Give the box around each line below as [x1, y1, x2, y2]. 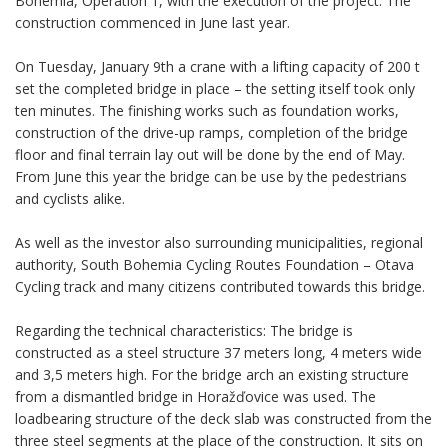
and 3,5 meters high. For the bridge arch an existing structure [15, 365, 409, 385]
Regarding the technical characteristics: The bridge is [15, 321, 353, 341]
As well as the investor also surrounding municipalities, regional [15, 233, 423, 253]
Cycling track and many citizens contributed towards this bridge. [15, 277, 425, 297]
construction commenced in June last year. [15, 13, 290, 33]
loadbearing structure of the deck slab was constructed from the [15, 409, 432, 429]
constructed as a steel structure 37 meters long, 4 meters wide [15, 343, 422, 363]
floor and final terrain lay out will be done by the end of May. [15, 145, 405, 165]
